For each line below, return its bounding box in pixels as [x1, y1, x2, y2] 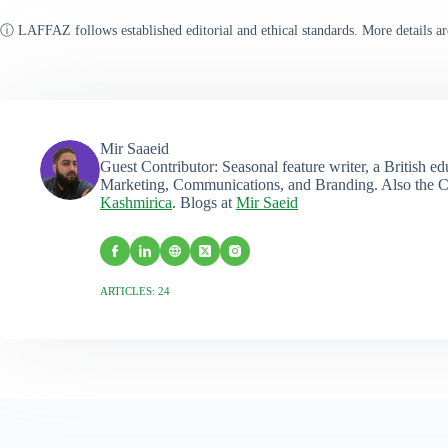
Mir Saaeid [100, 140, 169, 158]
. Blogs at [172, 194, 236, 212]
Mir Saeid [236, 194, 298, 212]
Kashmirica [100, 194, 172, 212]
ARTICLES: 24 [100, 285, 170, 298]
